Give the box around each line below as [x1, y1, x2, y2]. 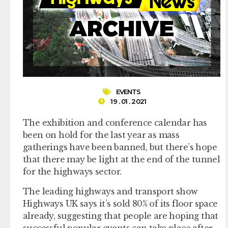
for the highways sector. [23, 166, 122, 177]
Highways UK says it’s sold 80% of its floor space [23, 198, 218, 209]
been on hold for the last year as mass [23, 130, 180, 140]
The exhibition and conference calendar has [23, 118, 207, 128]
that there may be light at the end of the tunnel [23, 154, 220, 165]
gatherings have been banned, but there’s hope [23, 142, 217, 153]
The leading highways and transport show [23, 186, 198, 196]
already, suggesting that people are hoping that [23, 210, 218, 221]
